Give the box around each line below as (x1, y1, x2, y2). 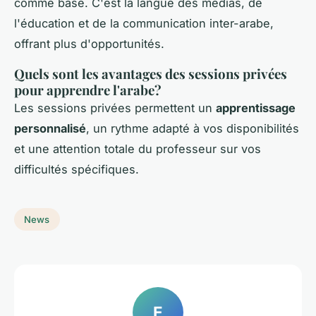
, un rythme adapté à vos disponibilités (86, 121, 299, 136)
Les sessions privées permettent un (14, 101, 216, 116)
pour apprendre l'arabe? (14, 81, 162, 99)
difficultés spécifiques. (14, 162, 139, 177)
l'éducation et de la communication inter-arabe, (14, 16, 274, 31)
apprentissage (216, 101, 296, 116)
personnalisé (14, 121, 86, 136)
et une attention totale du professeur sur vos (14, 142, 261, 157)
